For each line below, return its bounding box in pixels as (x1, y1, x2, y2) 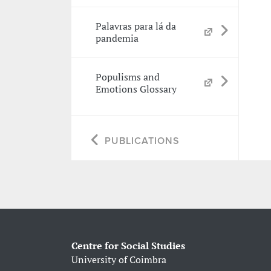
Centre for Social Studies (71, 238, 185, 252)
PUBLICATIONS (104, 134, 180, 147)
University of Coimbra (71, 252, 166, 266)
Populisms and (95, 70, 160, 84)
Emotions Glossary (95, 82, 177, 96)
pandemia (95, 31, 139, 45)
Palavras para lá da (95, 19, 176, 33)
